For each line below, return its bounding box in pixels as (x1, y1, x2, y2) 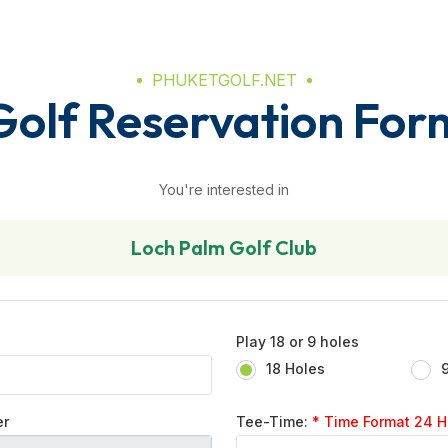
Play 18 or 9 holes (236, 333, 359, 350)
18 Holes (266, 360, 325, 377)
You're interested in (159, 181, 289, 198)
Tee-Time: (236, 413, 312, 430)
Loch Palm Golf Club (131, 235, 317, 260)
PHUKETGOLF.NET (151, 70, 297, 90)
